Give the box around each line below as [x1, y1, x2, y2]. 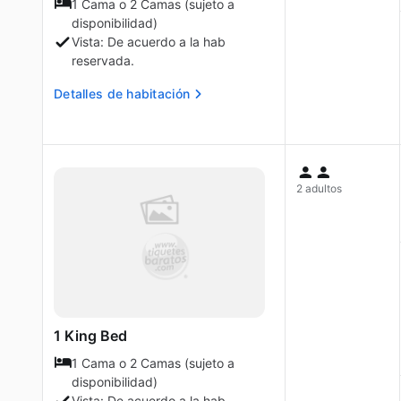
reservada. [72, 53, 134, 68]
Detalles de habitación [54, 86, 191, 101]
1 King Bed [54, 327, 127, 345]
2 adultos [296, 182, 342, 195]
